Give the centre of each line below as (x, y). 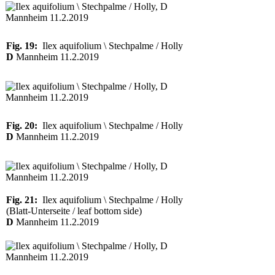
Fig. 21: (22, 200)
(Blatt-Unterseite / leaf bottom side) (74, 211)
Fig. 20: (22, 126)
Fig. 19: (22, 46)
